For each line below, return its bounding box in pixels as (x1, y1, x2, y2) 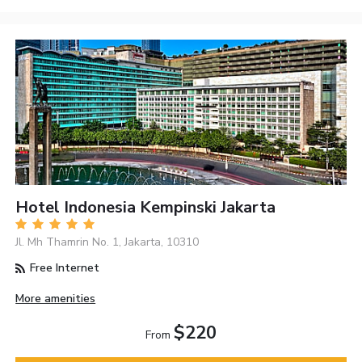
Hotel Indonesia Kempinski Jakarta (15, 196, 276, 219)
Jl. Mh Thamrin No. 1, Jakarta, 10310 (15, 234, 200, 250)
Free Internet (27, 260, 100, 276)
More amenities (15, 291, 96, 307)
